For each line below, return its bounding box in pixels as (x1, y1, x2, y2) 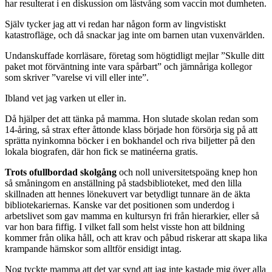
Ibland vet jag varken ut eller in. (5, 92, 126, 103)
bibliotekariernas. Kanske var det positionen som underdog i (5, 199, 234, 210)
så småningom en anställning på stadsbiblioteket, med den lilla (5, 177, 242, 188)
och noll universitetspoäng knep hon (117, 166, 257, 177)
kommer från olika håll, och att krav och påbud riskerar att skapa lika (5, 232, 267, 243)
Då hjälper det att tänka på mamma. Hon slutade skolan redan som (5, 113, 258, 124)
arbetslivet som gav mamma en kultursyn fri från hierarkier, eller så (5, 210, 259, 221)
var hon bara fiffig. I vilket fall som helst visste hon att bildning (5, 221, 245, 232)
